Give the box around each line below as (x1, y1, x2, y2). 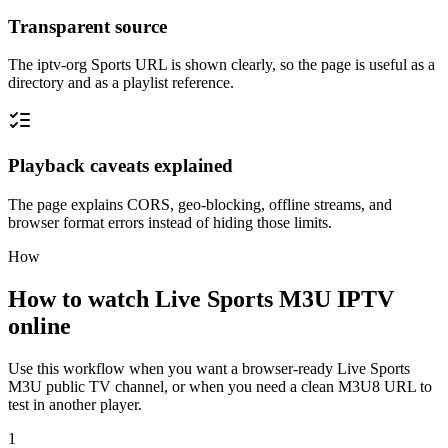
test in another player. (8, 395, 142, 413)
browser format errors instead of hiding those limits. (8, 213, 332, 231)
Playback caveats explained (8, 155, 233, 177)
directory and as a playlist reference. (8, 74, 234, 92)
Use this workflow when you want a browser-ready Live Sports (8, 359, 410, 377)
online (8, 312, 71, 339)
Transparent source (8, 15, 167, 37)
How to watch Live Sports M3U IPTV (8, 285, 394, 312)
